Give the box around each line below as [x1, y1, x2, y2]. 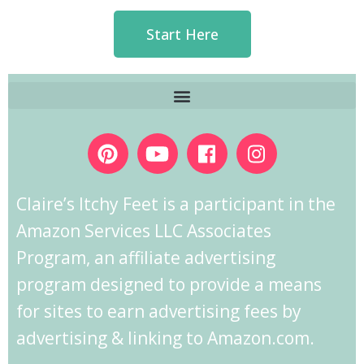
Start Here [145, 24, 219, 44]
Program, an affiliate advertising [16, 246, 275, 269]
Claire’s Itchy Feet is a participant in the [16, 193, 336, 215]
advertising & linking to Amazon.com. [16, 327, 314, 349]
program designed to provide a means [16, 273, 322, 296]
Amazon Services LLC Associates [16, 219, 271, 242]
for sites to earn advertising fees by [16, 300, 301, 323]
